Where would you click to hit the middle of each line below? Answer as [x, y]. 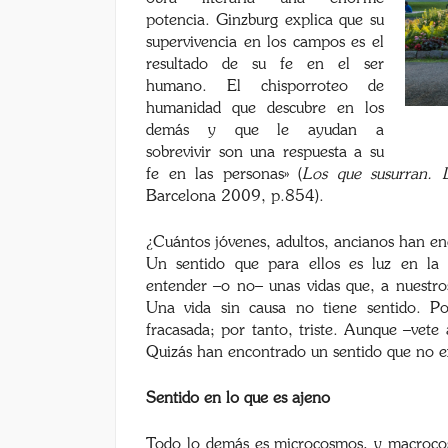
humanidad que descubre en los [265, 108]
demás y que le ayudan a [265, 130]
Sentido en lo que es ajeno [238, 398]
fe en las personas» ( [224, 174]
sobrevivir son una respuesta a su [265, 152]
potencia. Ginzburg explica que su [265, 20]
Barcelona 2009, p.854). [235, 196]
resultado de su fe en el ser [265, 64]
